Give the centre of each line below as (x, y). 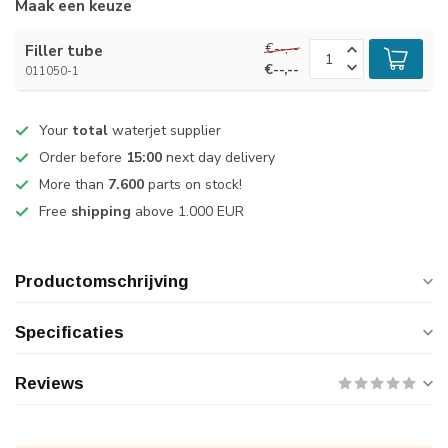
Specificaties (69, 332)
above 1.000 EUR (187, 211)
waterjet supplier (164, 130)
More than (73, 184)
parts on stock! (193, 184)
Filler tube (64, 50)
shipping (101, 211)
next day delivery (218, 157)
